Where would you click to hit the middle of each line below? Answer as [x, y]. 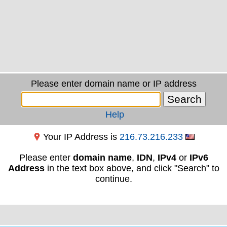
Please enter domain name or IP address [113, 84]
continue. [113, 179]
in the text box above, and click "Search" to [132, 168]
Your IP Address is [81, 137]
